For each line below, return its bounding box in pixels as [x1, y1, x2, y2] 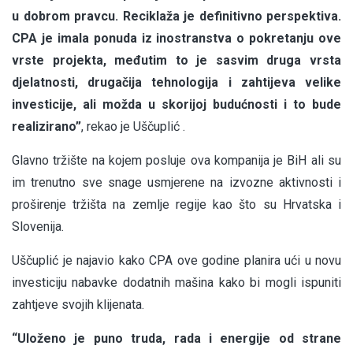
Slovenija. [12, 219, 64, 235]
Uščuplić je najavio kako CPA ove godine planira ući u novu [12, 253, 341, 269]
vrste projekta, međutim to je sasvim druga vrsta [12, 53, 341, 69]
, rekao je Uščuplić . [81, 119, 185, 135]
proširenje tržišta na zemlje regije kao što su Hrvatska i [12, 197, 341, 213]
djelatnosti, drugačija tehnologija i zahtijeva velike [12, 75, 341, 91]
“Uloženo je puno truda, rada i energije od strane [12, 331, 341, 347]
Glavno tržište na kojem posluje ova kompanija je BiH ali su [12, 153, 341, 169]
